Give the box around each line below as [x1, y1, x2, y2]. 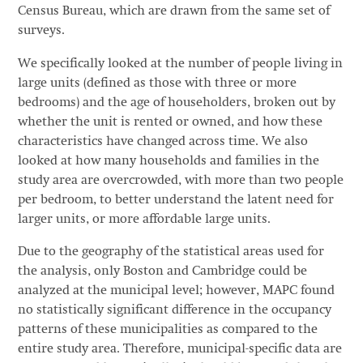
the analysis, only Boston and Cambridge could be [17, 265, 307, 278]
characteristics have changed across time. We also [17, 135, 308, 148]
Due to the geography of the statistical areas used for [17, 246, 324, 258]
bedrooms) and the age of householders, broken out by [17, 96, 335, 109]
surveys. [17, 24, 65, 37]
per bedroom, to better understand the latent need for [17, 194, 334, 207]
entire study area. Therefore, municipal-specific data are [17, 343, 342, 356]
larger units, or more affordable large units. [17, 213, 271, 226]
